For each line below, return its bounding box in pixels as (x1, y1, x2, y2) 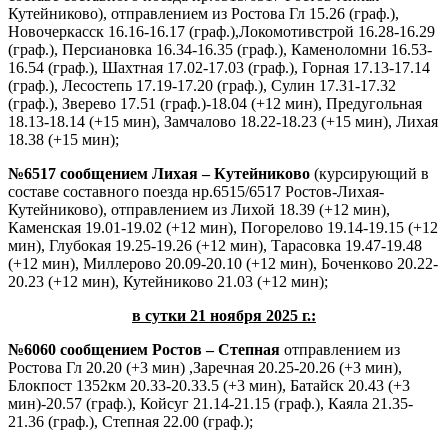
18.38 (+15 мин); (8, 130, 119, 148)
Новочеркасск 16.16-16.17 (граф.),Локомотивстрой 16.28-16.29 (8, 22, 435, 40)
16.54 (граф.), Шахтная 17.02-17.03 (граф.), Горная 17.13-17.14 (8, 58, 430, 76)
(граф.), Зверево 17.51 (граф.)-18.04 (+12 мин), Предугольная (8, 94, 422, 112)
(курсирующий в (310, 164, 429, 182)
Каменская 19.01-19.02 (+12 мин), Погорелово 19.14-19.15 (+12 (8, 218, 438, 236)
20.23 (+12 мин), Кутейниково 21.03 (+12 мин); (8, 272, 328, 290)
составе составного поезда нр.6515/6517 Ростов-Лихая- (8, 182, 384, 200)
